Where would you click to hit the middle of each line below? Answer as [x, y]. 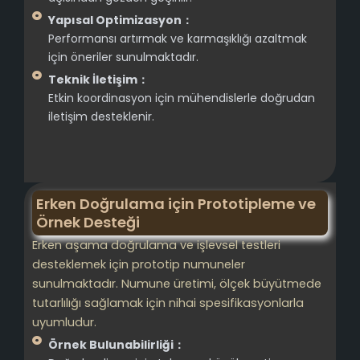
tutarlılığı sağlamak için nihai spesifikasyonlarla [168, 303]
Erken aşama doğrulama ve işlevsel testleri [156, 245]
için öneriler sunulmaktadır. [123, 57]
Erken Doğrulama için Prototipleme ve [176, 203]
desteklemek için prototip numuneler [139, 264]
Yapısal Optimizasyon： [121, 20]
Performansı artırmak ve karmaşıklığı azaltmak [178, 38]
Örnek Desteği [88, 222]
